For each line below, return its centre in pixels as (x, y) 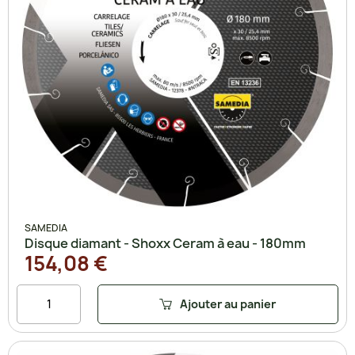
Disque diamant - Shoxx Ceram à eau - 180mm (165, 243)
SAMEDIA (46, 227)
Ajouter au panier (228, 304)
